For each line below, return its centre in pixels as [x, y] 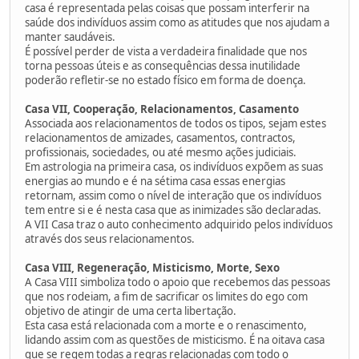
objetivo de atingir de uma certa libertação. [131, 311]
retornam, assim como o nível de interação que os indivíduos [173, 195]
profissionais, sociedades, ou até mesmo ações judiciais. [161, 152]
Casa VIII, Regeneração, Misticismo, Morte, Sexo [152, 267]
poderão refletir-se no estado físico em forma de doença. [165, 80]
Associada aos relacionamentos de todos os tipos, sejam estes [175, 123]
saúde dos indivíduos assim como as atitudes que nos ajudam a [177, 22]
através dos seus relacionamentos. [110, 238]
